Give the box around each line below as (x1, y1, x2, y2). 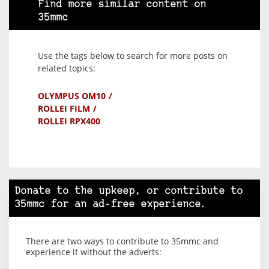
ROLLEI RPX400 (38, 115, 100, 127)
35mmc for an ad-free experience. (14, 199, 207, 210)
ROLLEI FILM (38, 102, 90, 114)
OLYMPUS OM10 (38, 89, 106, 101)
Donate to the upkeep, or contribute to (14, 186, 243, 196)
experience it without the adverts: (26, 246, 162, 258)
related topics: (38, 62, 95, 74)
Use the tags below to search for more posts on (38, 49, 228, 61)
